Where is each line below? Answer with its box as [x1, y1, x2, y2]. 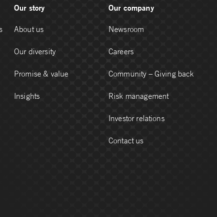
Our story [14, 2, 45, 13]
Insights [14, 91, 40, 101]
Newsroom [108, 24, 144, 34]
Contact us [108, 136, 144, 145]
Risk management [108, 91, 169, 101]
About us [14, 24, 44, 34]
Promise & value [14, 69, 69, 78]
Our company [108, 2, 154, 13]
